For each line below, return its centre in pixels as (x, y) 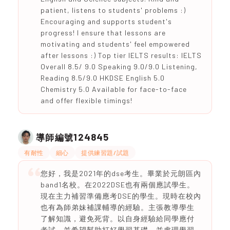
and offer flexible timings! (86, 100)
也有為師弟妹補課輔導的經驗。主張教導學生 (117, 207)
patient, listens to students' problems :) (113, 10)
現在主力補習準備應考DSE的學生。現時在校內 (121, 196)
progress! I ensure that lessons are (103, 33)
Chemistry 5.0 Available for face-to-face (113, 89)
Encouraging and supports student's (106, 21)
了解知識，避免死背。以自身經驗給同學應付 (117, 218)
